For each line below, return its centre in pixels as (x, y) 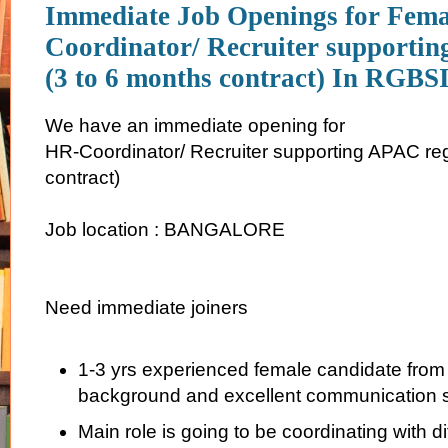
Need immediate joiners (146, 308)
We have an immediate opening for (197, 126)
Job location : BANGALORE (165, 230)
